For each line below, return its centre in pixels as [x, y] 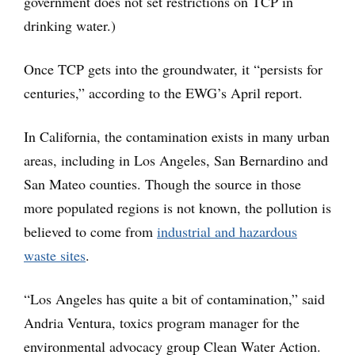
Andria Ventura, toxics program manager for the [162, 323]
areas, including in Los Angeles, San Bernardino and [176, 160]
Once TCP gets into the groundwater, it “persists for [173, 69]
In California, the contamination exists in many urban [177, 137]
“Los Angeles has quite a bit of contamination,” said [174, 299]
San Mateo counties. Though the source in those [162, 184]
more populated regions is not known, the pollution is [177, 208]
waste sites [55, 256]
